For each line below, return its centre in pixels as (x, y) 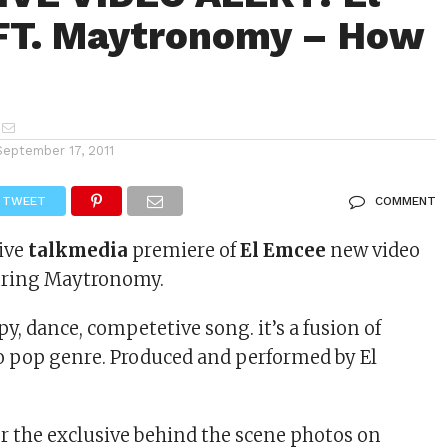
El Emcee (283, 250)
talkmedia (78, 250)
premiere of (184, 250)
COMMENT (405, 201)
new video (373, 250)
